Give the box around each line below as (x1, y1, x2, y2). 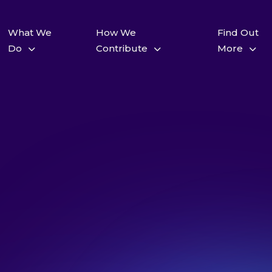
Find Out (217, 27, 259, 38)
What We (7, 27, 52, 38)
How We (96, 27, 137, 38)
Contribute (96, 42, 148, 54)
